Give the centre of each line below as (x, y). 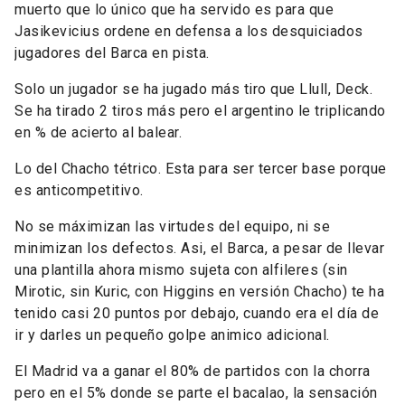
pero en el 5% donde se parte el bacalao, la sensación (196, 393)
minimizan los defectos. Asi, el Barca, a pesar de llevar (199, 248)
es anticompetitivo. (79, 190)
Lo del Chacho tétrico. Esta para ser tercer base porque (201, 169)
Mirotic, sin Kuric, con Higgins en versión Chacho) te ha (199, 292)
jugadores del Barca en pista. (112, 53)
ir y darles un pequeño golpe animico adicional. (172, 335)
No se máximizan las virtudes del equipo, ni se (172, 226)
